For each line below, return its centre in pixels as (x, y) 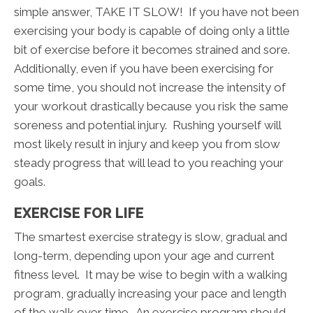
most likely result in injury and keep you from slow (147, 144)
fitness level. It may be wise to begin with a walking (151, 275)
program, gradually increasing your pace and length (150, 294)
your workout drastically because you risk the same (151, 107)
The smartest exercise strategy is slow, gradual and (151, 237)
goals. (30, 182)
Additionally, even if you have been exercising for (144, 69)
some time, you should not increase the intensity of (150, 88)
